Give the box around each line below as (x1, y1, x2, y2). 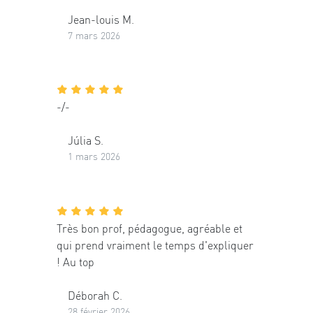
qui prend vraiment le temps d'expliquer (57, 237, 254, 252)
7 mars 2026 (68, 28, 120, 41)
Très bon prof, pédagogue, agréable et (57, 220, 242, 235)
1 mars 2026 (68, 150, 120, 163)
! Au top (57, 254, 94, 269)
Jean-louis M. (68, 11, 134, 27)
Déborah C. (68, 287, 122, 303)
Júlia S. (68, 133, 103, 148)
